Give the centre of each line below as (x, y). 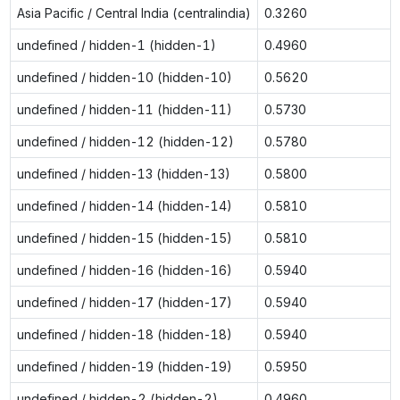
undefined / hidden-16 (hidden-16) (124, 270)
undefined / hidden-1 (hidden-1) (116, 45)
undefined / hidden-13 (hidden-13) (123, 173)
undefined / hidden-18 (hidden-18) (124, 334)
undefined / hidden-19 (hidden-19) (124, 366)
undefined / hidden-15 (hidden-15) (124, 237)
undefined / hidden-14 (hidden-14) (124, 205)
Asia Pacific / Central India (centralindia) (133, 12)
